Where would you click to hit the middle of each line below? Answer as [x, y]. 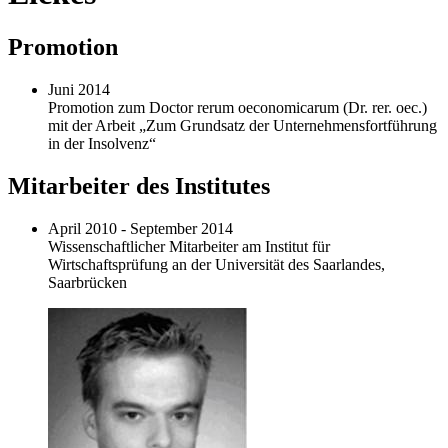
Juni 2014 [79, 89]
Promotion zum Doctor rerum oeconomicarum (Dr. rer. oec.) [237, 107]
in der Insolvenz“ [104, 143]
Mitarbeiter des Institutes [139, 185]
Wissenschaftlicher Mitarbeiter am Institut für [189, 246]
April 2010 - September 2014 [140, 228]
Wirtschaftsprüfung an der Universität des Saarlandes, [216, 264]
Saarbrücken [87, 282]
